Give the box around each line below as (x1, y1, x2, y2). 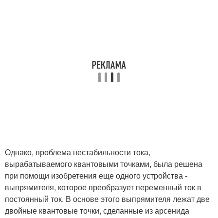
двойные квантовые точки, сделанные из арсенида (5, 204, 189, 216)
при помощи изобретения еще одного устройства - (5, 169, 187, 181)
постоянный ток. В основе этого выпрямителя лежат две (5, 193, 210, 204)
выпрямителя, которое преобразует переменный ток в (5, 181, 201, 193)
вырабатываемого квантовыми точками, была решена (5, 158, 202, 169)
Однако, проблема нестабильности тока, (5, 146, 150, 158)
